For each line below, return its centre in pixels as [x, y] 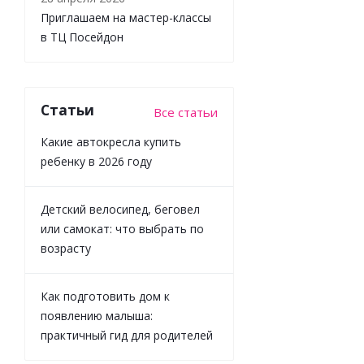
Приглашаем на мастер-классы [126, 17]
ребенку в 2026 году [96, 161]
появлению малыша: [97, 315]
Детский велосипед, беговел [120, 209]
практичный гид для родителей [127, 335]
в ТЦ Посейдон [82, 37]
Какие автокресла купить [111, 141]
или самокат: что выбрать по [122, 228]
